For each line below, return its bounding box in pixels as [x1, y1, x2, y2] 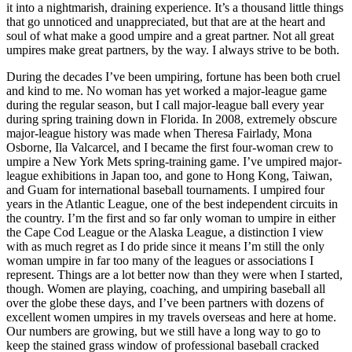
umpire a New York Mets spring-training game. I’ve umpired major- [6, 154, 342, 168]
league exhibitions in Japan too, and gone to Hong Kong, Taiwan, [6, 168, 332, 182]
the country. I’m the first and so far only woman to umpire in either [6, 211, 335, 225]
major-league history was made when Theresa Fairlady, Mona [6, 126, 312, 140]
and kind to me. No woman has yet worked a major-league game [6, 83, 327, 97]
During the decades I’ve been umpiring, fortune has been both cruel [6, 69, 340, 83]
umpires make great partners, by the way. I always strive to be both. [6, 42, 339, 57]
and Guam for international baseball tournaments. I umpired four [6, 182, 324, 196]
